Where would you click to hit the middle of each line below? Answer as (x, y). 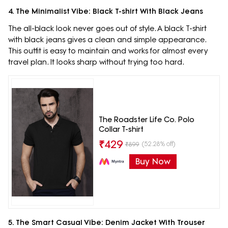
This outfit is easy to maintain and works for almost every (108, 51)
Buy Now (153, 162)
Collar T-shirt (121, 130)
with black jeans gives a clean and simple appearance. (107, 40)
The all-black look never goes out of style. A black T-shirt (107, 29)
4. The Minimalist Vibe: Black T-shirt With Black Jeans (106, 11)
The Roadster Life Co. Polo (146, 120)
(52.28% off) (159, 144)
